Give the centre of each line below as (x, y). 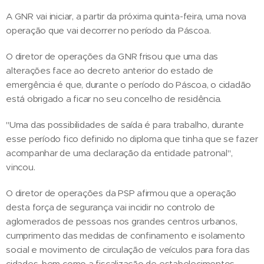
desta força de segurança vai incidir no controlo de (110, 207)
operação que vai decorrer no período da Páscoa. (108, 31)
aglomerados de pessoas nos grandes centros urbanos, (122, 222)
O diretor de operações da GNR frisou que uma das (112, 57)
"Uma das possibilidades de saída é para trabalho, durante (125, 125)
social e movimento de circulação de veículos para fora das (128, 250)
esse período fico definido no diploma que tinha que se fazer (132, 139)
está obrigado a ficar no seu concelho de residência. (114, 99)
